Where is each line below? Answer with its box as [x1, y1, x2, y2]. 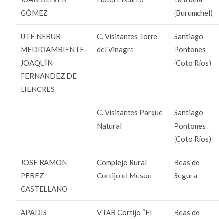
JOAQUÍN [21, 58, 53, 67]
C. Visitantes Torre [97, 31, 158, 41]
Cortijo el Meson [97, 171, 152, 180]
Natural [97, 121, 122, 130]
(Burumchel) [174, 8, 213, 17]
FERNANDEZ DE [21, 71, 77, 80]
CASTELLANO [21, 184, 68, 193]
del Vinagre [97, 44, 134, 54]
